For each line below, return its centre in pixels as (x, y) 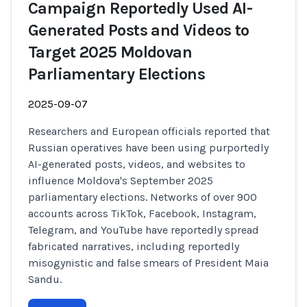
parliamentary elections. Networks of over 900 (143, 197)
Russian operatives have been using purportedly (148, 148)
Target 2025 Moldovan (110, 52)
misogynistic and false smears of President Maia (148, 263)
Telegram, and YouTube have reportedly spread (144, 230)
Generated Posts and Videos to (139, 30)
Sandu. (45, 279)
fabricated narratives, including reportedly (134, 246)
